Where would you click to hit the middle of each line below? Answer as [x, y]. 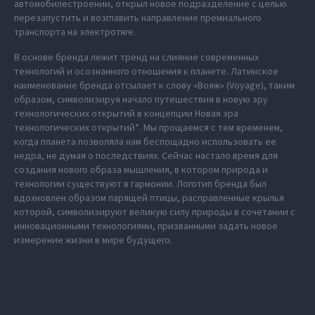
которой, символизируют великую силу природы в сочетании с [155, 212]
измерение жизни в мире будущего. [93, 240]
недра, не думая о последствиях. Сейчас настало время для [146, 155]
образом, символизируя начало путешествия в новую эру [141, 99]
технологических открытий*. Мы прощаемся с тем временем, [148, 127]
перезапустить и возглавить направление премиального [138, 18]
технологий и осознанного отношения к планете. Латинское [146, 71]
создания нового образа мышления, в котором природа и [141, 169]
